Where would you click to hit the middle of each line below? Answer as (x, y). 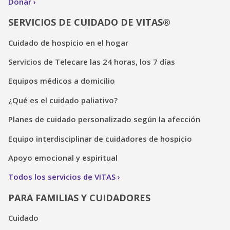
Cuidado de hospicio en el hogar (68, 42)
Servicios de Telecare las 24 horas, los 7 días (92, 62)
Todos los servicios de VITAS (62, 177)
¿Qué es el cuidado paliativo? (63, 100)
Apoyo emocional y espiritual (63, 157)
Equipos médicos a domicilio (62, 81)
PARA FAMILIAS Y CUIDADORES (79, 197)
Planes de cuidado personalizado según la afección (104, 119)
